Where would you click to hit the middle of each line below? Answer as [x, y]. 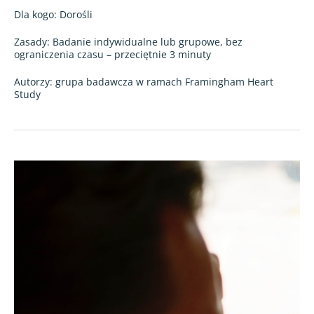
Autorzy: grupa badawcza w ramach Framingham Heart [144, 81]
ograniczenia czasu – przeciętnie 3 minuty [112, 54]
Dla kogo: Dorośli [53, 14]
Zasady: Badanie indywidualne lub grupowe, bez [128, 41]
